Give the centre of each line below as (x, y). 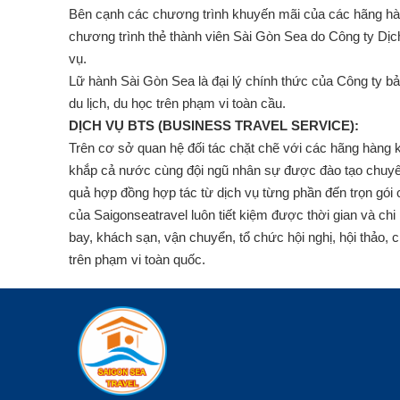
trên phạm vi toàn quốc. (137, 259)
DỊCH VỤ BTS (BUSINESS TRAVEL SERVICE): (214, 125)
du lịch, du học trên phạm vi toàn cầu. (177, 103)
